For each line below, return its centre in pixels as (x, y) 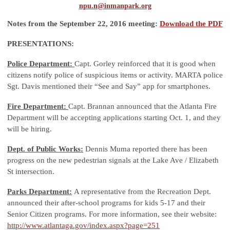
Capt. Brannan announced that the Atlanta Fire (142, 107)
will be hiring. (30, 129)
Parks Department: (40, 192)
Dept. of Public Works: (45, 149)
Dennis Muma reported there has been (145, 149)
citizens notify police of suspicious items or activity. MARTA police (115, 75)
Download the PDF (191, 24)
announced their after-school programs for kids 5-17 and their (106, 203)
